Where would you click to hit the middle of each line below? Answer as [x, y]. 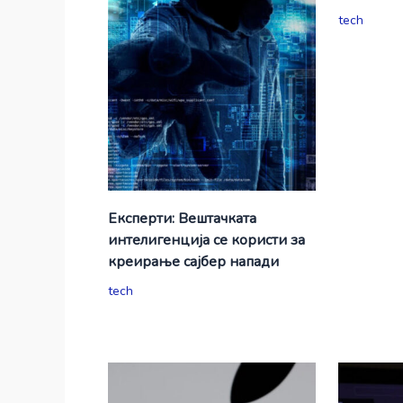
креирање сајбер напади [193, 261]
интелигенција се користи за [206, 240]
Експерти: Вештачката [182, 218]
